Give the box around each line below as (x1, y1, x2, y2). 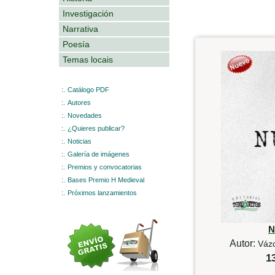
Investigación (63, 8, 114, 18)
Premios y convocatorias (68, 163, 142, 171)
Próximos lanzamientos (68, 188, 137, 196)
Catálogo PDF (68, 85, 109, 93)
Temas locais (63, 54, 113, 64)
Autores (68, 98, 91, 106)
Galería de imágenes (68, 150, 130, 158)
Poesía (63, 39, 90, 49)
